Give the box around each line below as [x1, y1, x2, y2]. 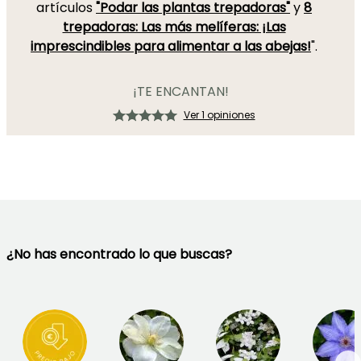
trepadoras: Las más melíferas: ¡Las [62, 18, 286, 36]
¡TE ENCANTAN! [132, 82, 229, 101]
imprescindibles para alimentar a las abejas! [31, 37, 311, 56]
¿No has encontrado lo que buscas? [6, 245, 232, 263]
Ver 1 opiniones [183, 108, 255, 122]
